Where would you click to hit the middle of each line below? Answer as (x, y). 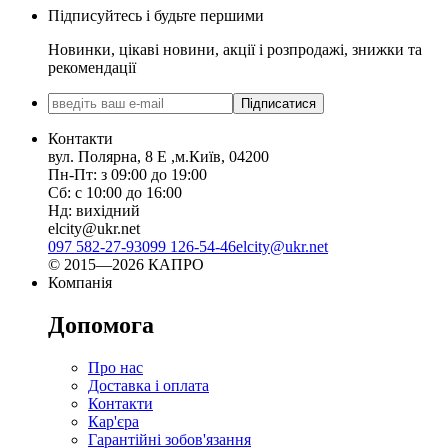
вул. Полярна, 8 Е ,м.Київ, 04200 (158, 157)
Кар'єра (113, 421)
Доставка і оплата (148, 385)
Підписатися (278, 104)
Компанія (80, 283)
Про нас (115, 367)
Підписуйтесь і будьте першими (156, 16)
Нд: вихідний (94, 211)
